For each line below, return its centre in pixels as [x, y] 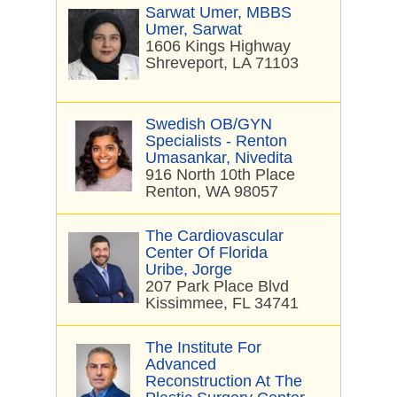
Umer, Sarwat [194, 29]
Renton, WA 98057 [212, 191]
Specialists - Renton [216, 141]
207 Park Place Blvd [217, 286]
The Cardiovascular [214, 236]
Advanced [181, 364]
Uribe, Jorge [189, 269]
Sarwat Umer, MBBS [218, 12]
